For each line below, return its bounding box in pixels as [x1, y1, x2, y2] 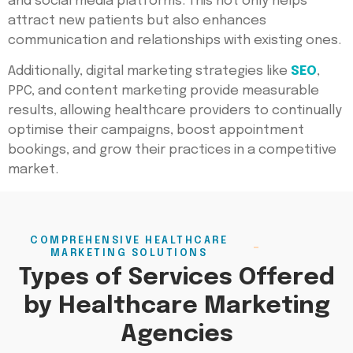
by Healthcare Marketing [23, 293, 330, 318]
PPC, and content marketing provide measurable [8, 84, 319, 98]
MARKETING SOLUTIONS [50, 247, 208, 258]
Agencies [120, 321, 233, 347]
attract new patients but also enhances [8, 13, 266, 28]
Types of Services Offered [18, 265, 335, 290]
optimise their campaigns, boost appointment [8, 124, 304, 138]
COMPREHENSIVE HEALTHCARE [30, 235, 229, 246]
